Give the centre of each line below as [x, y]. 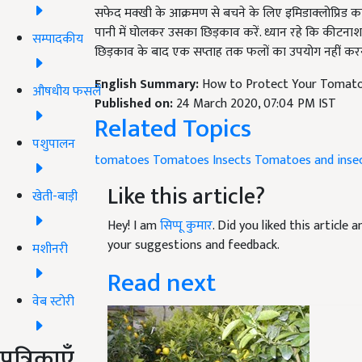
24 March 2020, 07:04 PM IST [256, 104]
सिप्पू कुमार [186, 226]
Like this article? [186, 197]
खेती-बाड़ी [55, 196]
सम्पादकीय [58, 39]
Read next [162, 283]
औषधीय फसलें [67, 91]
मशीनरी [50, 249]
